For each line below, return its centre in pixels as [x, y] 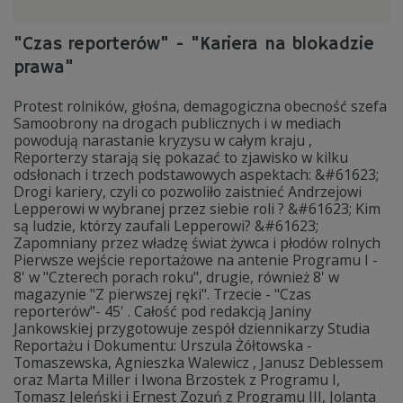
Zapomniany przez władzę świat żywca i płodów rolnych [197, 243]
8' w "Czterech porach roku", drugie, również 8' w [176, 277]
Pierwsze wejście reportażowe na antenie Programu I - [196, 260]
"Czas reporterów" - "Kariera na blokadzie [194, 45]
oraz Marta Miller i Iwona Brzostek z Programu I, [177, 380]
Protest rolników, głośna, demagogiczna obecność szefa [200, 106]
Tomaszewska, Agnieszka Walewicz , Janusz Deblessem [198, 363]
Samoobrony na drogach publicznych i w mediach [177, 123]
